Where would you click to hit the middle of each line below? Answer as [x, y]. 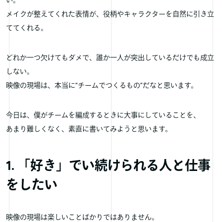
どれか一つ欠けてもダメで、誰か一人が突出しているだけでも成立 [110, 57]
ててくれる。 [27, 28]
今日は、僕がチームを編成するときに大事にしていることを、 [103, 115]
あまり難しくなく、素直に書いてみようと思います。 [89, 129]
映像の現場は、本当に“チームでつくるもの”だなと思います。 [102, 85]
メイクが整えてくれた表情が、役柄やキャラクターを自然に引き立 [110, 14]
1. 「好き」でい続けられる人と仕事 [108, 165]
